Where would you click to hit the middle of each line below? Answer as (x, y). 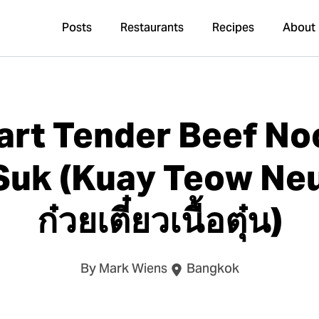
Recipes (234, 28)
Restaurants (152, 28)
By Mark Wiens (124, 270)
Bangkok (213, 270)
